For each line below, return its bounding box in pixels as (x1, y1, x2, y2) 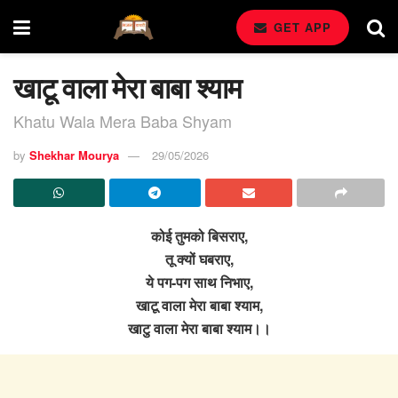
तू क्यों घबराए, (164, 248, 234, 269)
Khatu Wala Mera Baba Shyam (13, 108, 232, 132)
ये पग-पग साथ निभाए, (145, 271, 253, 292)
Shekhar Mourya (29, 146, 119, 163)
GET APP (269, 19, 331, 36)
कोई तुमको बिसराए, (150, 225, 248, 246)
